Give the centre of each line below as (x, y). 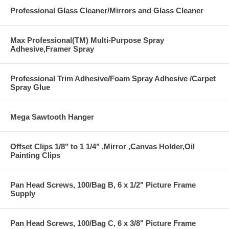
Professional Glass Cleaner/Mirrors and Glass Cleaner (107, 10)
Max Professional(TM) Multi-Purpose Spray (87, 40)
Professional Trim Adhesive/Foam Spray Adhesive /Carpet (113, 78)
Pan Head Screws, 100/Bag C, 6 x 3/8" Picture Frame (103, 223)
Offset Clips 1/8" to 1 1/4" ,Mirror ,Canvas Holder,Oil (102, 146)
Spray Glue (30, 87)
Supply (23, 193)
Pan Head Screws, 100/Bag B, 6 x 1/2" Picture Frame (103, 185)
